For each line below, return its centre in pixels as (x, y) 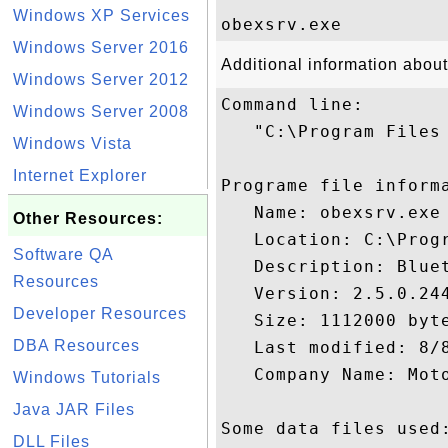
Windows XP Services (101, 15)
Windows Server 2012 (101, 79)
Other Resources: (88, 218)
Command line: (292, 104)
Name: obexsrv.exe (331, 212)
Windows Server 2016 (101, 47)
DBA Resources (76, 345)
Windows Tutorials (87, 377)
